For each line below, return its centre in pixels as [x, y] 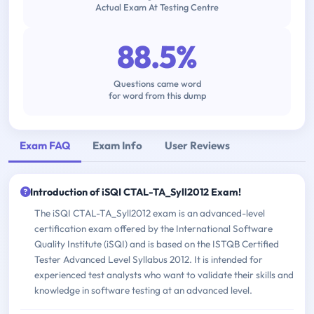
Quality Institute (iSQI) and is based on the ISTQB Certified [157, 244]
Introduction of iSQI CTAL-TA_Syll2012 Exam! [136, 192]
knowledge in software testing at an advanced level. [143, 291]
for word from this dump [157, 96]
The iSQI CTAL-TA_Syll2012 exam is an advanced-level [150, 213]
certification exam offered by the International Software [153, 229]
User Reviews [197, 145]
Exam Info [117, 145]
